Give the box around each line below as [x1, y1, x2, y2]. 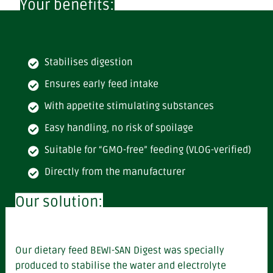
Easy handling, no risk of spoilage [44, 121, 193, 134]
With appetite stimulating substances [44, 99, 214, 112]
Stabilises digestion [44, 55, 133, 68]
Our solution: [15, 193, 103, 211]
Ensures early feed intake [44, 77, 158, 90]
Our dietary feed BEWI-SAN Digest [15, 244, 164, 257]
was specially [164, 244, 224, 257]
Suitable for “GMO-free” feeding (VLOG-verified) [44, 143, 251, 156]
